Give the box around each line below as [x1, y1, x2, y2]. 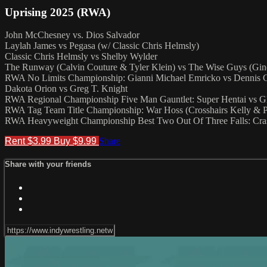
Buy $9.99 [54, 136, 99, 147]
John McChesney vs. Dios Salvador [5, 30, 139, 41]
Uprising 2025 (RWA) [5, 5, 110, 18]
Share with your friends [5, 160, 91, 169]
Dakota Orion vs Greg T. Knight [5, 83, 128, 94]
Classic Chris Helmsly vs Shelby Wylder [5, 51, 157, 62]
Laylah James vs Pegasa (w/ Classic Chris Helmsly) [5, 41, 199, 51]
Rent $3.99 [5, 136, 54, 147]
